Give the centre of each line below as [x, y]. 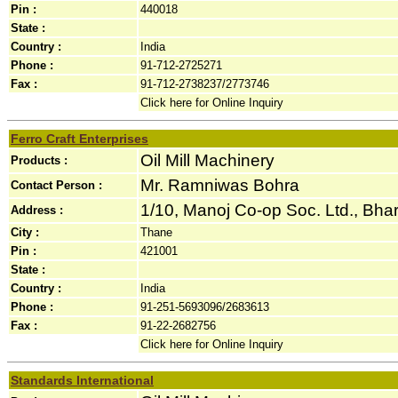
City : [25, 232]
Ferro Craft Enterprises [80, 139]
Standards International [82, 380]
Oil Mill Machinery [207, 160]
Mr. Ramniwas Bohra [220, 185]
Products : [39, 160]
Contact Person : [56, 185]
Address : [37, 210]
